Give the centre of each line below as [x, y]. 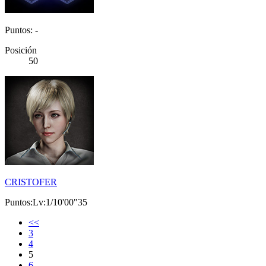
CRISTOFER [31, 182]
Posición [21, 50]
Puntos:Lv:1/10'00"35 [46, 202]
